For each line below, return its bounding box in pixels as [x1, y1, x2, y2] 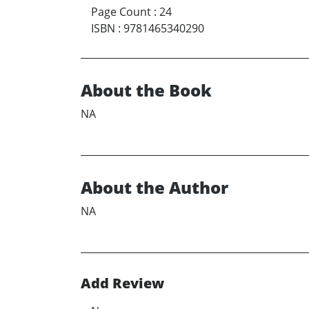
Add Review [81, 274, 164, 293]
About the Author [81, 176, 228, 199]
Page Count [91, 4, 151, 20]
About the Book [81, 79, 212, 102]
